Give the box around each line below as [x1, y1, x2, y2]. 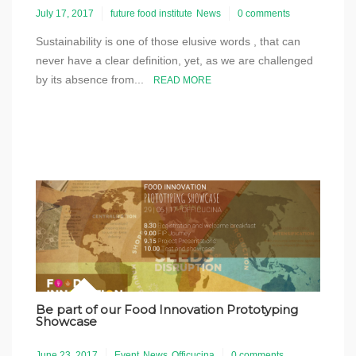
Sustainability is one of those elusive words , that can [36, 35, 300, 48]
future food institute [110, 8, 192, 19]
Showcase [36, 314, 97, 329]
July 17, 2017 [36, 8, 94, 19]
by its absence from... [36, 73, 153, 86]
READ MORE [153, 75, 211, 86]
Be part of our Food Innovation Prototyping [36, 302, 298, 317]
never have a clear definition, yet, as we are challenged [36, 54, 313, 67]
